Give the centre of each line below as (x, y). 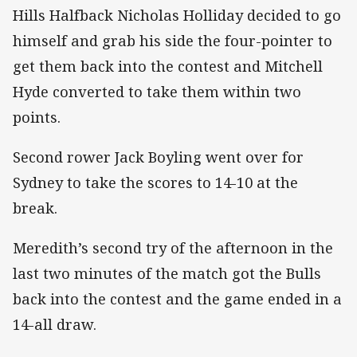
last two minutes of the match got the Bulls (167, 274)
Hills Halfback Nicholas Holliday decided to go (177, 16)
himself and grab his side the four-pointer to (173, 41)
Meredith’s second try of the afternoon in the (173, 248)
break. (35, 208)
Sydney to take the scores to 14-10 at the (155, 183)
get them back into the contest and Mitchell (168, 67)
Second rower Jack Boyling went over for (158, 157)
